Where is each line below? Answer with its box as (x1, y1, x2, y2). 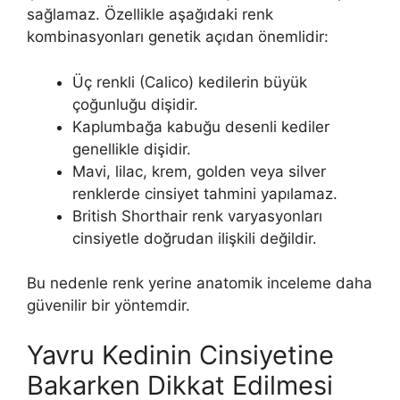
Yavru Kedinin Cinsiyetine (27, 338, 334, 371)
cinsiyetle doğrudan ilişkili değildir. (72, 229, 317, 247)
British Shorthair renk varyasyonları (72, 206, 322, 225)
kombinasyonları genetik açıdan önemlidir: (27, 28, 329, 46)
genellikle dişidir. (72, 139, 191, 158)
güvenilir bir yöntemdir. (27, 296, 190, 315)
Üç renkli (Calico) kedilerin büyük (72, 72, 307, 91)
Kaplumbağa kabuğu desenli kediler (72, 117, 329, 136)
